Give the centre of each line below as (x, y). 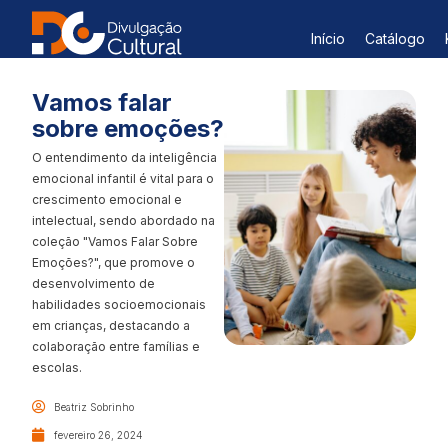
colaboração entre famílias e (116, 346)
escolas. (57, 367)
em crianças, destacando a (111, 325)
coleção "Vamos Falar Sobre (115, 241)
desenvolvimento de (93, 283)
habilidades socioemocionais (119, 304)
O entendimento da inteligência (124, 157)
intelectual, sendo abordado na (123, 220)
